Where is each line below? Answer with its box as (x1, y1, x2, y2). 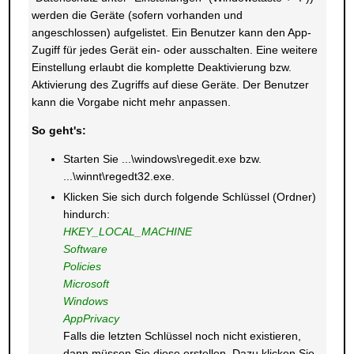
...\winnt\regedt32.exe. (62, 170, 175, 183)
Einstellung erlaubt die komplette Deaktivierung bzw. (31, 61, 292, 73)
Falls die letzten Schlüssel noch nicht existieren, (62, 330, 301, 342)
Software (62, 243, 107, 255)
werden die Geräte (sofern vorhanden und (31, 9, 243, 21)
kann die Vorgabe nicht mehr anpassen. (31, 96, 231, 108)
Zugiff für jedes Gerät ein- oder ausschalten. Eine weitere (31, 43, 318, 56)
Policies (62, 260, 101, 273)
